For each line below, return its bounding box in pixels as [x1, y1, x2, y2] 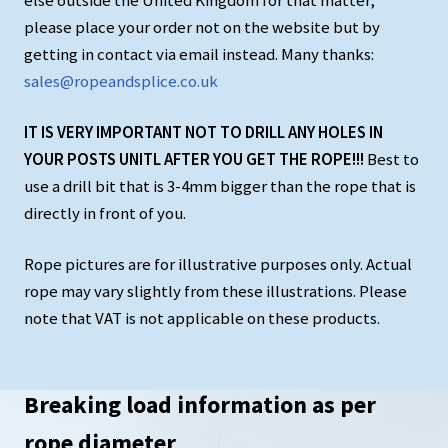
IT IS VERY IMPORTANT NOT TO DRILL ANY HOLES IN [23, 121, 383, 144]
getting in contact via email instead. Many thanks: [23, 43, 374, 66]
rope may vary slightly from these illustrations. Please [23, 279, 407, 302]
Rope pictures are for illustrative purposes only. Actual [23, 252, 412, 275]
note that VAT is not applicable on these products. [23, 306, 380, 329]
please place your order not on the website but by [23, 16, 380, 39]
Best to [363, 148, 419, 171]
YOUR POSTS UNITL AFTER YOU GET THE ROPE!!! [23, 148, 364, 171]
